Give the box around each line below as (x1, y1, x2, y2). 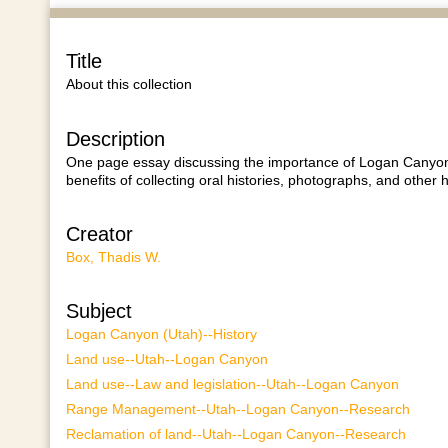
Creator (65, 222, 133, 245)
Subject (65, 300, 132, 323)
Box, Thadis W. (65, 248, 161, 265)
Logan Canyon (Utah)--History (65, 326, 257, 343)
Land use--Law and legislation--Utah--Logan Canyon (65, 376, 399, 393)
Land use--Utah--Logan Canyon (65, 351, 268, 368)
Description (65, 127, 165, 150)
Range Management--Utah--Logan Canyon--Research (65, 401, 410, 418)
